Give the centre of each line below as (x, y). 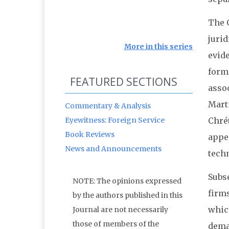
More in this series (158, 47)
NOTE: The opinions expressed (127, 181)
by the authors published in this (128, 196)
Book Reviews (90, 135)
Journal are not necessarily (120, 210)
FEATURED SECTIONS (124, 82)
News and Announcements (113, 149)
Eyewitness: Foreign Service (115, 120)
